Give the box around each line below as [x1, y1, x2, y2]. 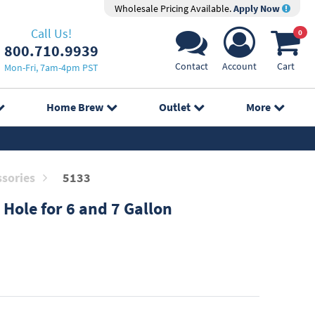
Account [222, 60, 257, 72]
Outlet [159, 100, 191, 114]
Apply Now [233, 2, 282, 15]
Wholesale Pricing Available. [114, 2, 233, 15]
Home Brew [46, 100, 103, 114]
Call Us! [30, 25, 72, 41]
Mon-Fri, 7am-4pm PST [4, 60, 98, 74]
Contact [175, 60, 208, 72]
